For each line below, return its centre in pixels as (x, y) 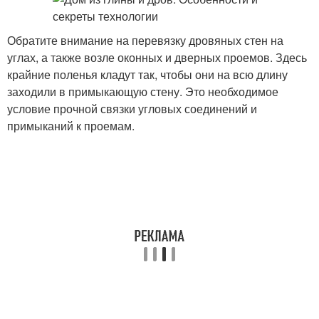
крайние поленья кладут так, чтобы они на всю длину (147, 74)
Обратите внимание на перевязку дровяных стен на (145, 40)
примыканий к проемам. (71, 126)
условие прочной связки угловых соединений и (132, 109)
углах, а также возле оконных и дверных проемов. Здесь (157, 57)
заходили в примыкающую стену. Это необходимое (143, 91)
